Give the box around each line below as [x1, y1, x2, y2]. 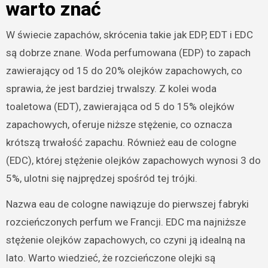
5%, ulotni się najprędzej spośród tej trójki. [5, 172, 197, 184]
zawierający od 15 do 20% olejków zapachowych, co [5, 64, 242, 77]
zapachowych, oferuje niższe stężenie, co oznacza [5, 118, 232, 130]
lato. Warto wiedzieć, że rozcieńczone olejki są [5, 251, 215, 264]
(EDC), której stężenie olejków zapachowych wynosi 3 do [5, 154, 261, 166]
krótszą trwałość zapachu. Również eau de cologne [5, 136, 236, 148]
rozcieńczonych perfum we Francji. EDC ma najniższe [5, 215, 246, 228]
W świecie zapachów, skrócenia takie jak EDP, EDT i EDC [5, 28, 253, 41]
